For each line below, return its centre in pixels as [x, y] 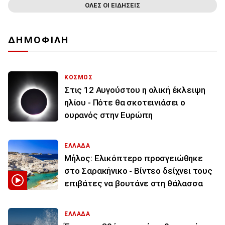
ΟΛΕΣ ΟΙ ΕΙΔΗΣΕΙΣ [113, 6]
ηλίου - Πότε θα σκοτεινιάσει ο [125, 103]
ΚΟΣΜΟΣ [79, 78]
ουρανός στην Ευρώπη [108, 115]
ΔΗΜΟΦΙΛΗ [39, 40]
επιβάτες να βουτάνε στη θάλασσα [134, 184]
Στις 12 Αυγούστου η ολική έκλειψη [135, 90]
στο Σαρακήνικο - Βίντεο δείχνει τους [138, 171]
